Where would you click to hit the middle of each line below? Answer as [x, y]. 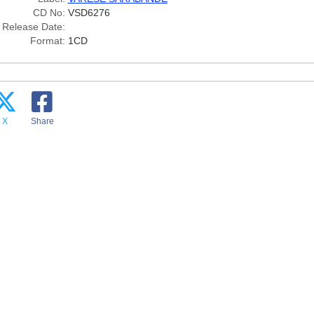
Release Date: [33, 27]
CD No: [49, 13]
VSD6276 [89, 13]
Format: [47, 41]
